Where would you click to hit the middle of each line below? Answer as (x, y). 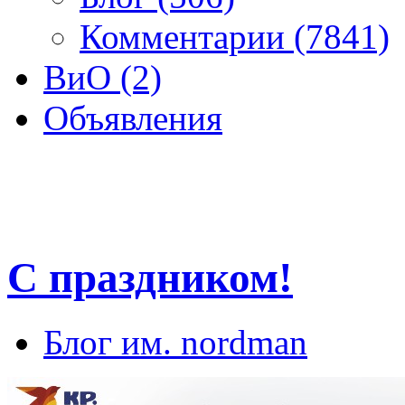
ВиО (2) (103, 77)
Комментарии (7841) (235, 36)
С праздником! (150, 278)
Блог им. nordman (175, 342)
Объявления (133, 118)
